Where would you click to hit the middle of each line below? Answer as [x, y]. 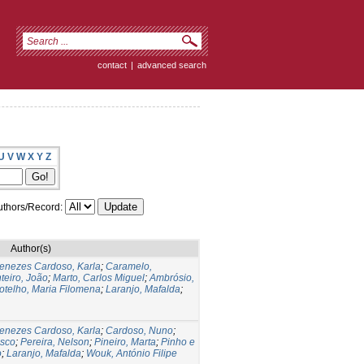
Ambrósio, [172, 277]
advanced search [172, 65]
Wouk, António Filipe [132, 353]
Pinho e [178, 342]
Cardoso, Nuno [139, 330]
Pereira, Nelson [55, 342]
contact [112, 65]
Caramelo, [129, 266]
